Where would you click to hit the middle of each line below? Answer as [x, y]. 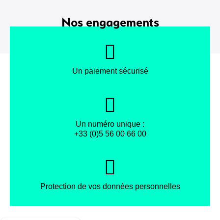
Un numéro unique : [110, 124]
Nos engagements [110, 22]
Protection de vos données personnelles [110, 187]
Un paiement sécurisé [110, 71]
